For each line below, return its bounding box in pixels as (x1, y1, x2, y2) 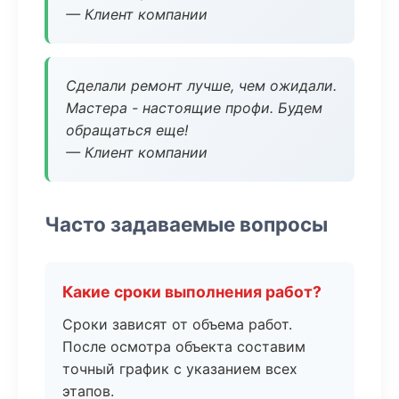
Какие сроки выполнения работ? (62, 282, 322, 301)
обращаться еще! (66, 121, 188, 139)
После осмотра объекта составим (62, 338, 305, 355)
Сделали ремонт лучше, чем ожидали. (66, 77, 337, 94)
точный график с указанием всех (62, 360, 297, 378)
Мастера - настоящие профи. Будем (66, 99, 322, 117)
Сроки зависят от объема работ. (62, 315, 292, 333)
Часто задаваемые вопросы (45, 212, 328, 236)
